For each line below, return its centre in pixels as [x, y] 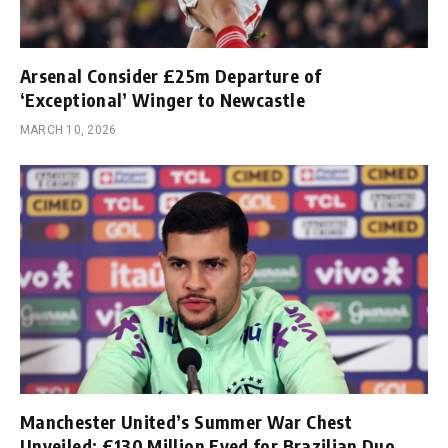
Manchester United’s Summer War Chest [186, 422]
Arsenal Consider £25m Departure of [171, 75]
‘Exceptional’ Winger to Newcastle [162, 99]
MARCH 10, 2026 [68, 129]
